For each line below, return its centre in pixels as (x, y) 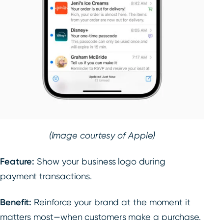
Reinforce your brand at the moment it (111, 202)
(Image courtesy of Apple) (102, 136)
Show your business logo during (100, 162)
